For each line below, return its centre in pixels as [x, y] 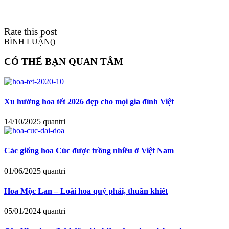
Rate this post [30, 32]
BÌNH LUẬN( [28, 42]
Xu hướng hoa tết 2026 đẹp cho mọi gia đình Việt [89, 101]
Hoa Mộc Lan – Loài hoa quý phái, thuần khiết [86, 191]
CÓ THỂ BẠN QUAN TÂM [64, 61]
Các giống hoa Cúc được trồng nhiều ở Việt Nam [89, 151]
